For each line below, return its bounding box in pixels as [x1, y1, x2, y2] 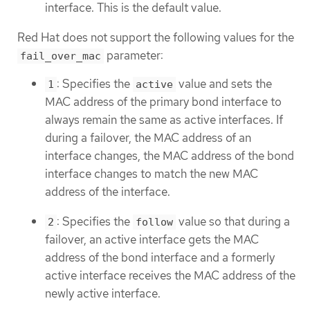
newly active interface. [45, 285, 161, 301]
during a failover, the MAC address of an [45, 130, 251, 146]
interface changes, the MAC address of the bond [45, 148, 294, 164]
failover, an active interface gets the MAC [45, 231, 259, 247]
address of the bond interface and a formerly [45, 249, 275, 265]
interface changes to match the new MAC [45, 166, 258, 182]
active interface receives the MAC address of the [45, 267, 295, 283]
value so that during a [176, 213, 290, 229]
